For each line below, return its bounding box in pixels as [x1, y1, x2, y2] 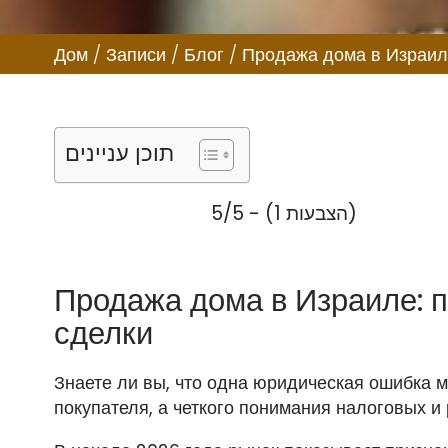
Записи [105, 41, 166, 67]
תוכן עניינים [64, 138, 174, 170]
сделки [53, 312, 153, 356]
